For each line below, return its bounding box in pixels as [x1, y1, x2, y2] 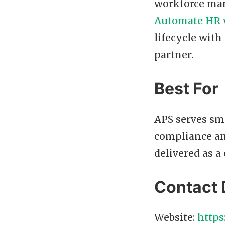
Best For [154, 79, 218, 99]
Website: [154, 211, 197, 224]
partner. [154, 49, 193, 61]
